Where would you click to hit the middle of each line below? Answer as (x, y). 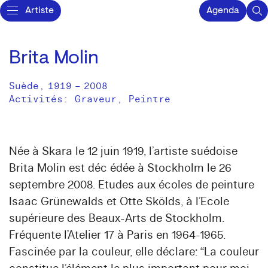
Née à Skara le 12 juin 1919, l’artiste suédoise (123, 151)
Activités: (42, 99)
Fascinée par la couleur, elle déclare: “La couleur (134, 252)
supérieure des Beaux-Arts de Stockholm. (117, 218)
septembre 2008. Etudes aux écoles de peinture (132, 185)
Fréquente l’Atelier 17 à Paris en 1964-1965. (117, 235)
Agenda (223, 11)
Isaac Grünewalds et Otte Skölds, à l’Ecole (119, 202)
